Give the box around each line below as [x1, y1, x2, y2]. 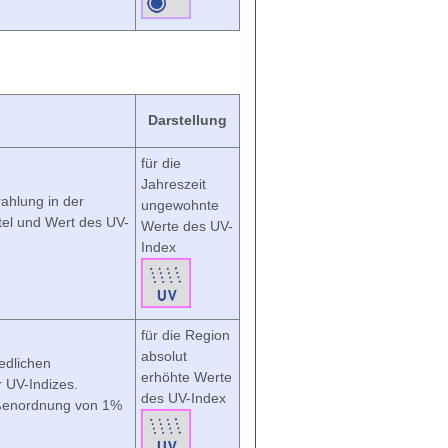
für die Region [141, 327, 230, 343]
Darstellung [148, 112, 227, 128]
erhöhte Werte [141, 369, 232, 385]
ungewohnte [141, 197, 219, 213]
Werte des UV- [141, 218, 233, 234]
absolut [141, 348, 187, 364]
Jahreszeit [141, 176, 206, 192]
